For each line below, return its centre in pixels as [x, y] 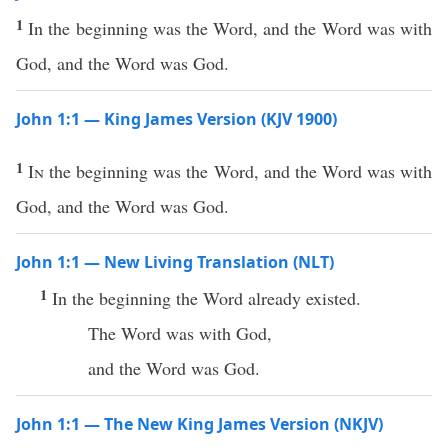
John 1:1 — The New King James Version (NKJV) [199, 424]
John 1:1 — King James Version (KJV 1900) [176, 119]
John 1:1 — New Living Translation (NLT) [175, 262]
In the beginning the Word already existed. [206, 298]
